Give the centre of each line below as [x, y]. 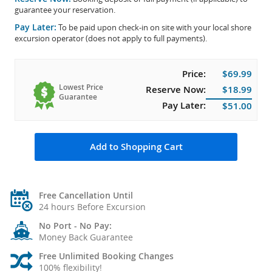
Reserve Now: [176, 90]
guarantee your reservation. [65, 10]
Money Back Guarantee [86, 237]
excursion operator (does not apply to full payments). [111, 39]
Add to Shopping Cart [136, 147]
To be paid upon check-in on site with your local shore [154, 28]
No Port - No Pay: [75, 226]
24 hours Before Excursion [92, 207]
